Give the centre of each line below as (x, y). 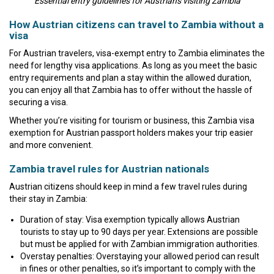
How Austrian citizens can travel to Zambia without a (136, 24)
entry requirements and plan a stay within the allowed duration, (130, 77)
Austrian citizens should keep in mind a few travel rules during (128, 186)
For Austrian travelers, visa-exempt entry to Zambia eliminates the (137, 53)
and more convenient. (51, 145)
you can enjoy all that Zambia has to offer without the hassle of (131, 90)
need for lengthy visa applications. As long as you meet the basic (133, 65)
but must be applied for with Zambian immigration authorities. (140, 244)
